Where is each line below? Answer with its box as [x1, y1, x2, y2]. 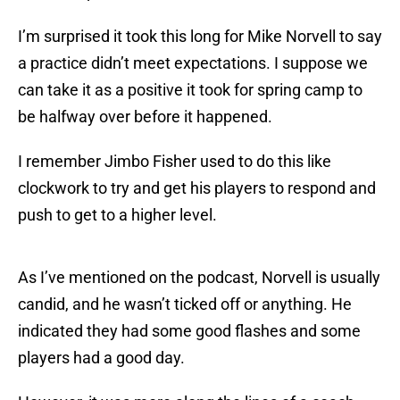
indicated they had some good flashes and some [18, 321, 361, 341]
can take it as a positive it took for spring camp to [18, 80, 362, 100]
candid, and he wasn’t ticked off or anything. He [18, 295, 352, 314]
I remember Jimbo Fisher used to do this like [18, 152, 331, 171]
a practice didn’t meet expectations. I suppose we [18, 54, 368, 73]
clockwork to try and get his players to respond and [18, 179, 376, 198]
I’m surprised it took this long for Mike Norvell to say [18, 27, 382, 46]
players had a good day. [18, 348, 185, 368]
